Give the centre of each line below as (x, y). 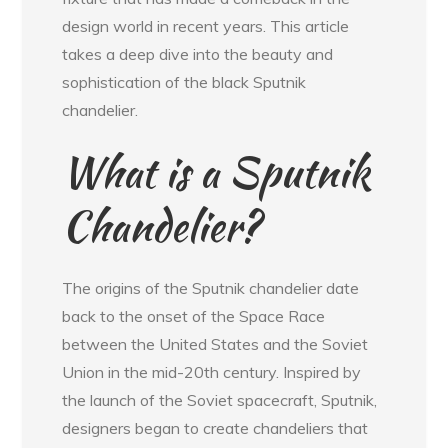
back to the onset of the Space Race (194, 315)
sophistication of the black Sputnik (184, 81)
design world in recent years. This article (206, 25)
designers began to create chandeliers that (215, 427)
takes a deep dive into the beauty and (198, 53)
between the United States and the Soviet (215, 343)
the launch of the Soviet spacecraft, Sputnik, (220, 399)
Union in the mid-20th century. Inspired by (212, 371)
